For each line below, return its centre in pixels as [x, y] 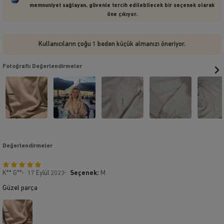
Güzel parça [20, 188]
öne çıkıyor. [122, 14]
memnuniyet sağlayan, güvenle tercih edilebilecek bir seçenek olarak [122, 5]
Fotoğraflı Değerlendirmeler [42, 66]
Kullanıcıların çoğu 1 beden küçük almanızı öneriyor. [112, 44]
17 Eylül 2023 [46, 173]
